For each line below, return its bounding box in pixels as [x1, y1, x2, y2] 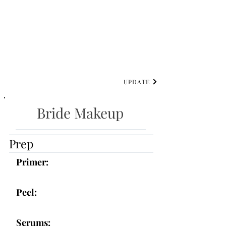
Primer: [16, 156, 48, 168]
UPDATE [123, 78, 150, 86]
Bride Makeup [36, 103, 124, 122]
